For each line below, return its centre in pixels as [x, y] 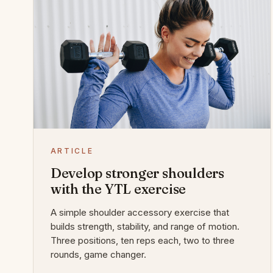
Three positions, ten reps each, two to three [142, 241]
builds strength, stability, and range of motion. [145, 227]
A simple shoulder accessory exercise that [140, 213]
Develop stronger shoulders [137, 173]
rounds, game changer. [98, 255]
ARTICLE [72, 151]
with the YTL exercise [118, 189]
